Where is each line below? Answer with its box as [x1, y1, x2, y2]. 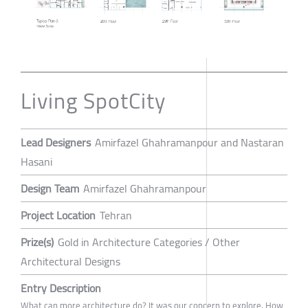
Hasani [21, 151, 52, 173]
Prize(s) [21, 232, 54, 253]
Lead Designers [21, 132, 91, 153]
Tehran [100, 205, 132, 226]
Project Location [21, 205, 96, 226]
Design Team [21, 178, 79, 199]
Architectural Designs [21, 251, 120, 272]
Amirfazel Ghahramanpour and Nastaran [95, 132, 284, 153]
